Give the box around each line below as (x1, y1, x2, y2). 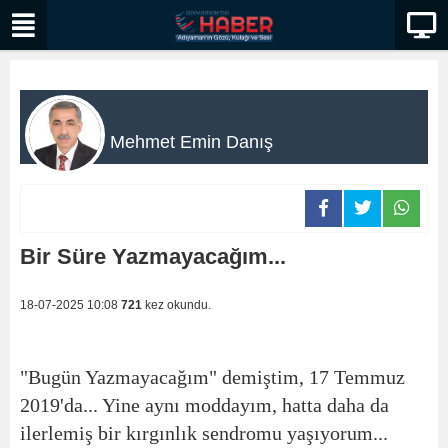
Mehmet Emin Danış (110, 132, 273, 152)
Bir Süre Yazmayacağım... (20, 244, 286, 269)
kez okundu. (142, 298, 211, 312)
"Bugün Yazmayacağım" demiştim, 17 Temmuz (20, 366, 405, 388)
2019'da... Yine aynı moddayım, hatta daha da (20, 394, 389, 416)
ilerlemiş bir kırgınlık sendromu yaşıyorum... (20, 422, 388, 444)
